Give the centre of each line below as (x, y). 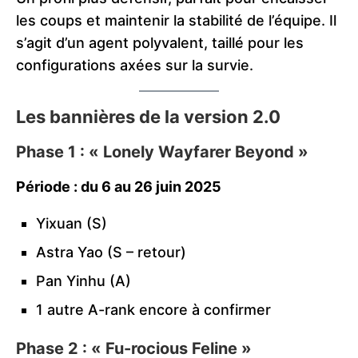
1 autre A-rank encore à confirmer (153, 309)
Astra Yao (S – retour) (111, 252)
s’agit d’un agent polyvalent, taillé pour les (160, 42)
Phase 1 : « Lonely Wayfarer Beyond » (162, 151)
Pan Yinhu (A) (84, 280)
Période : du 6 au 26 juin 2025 (119, 186)
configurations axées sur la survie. (135, 65)
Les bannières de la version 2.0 (148, 116)
